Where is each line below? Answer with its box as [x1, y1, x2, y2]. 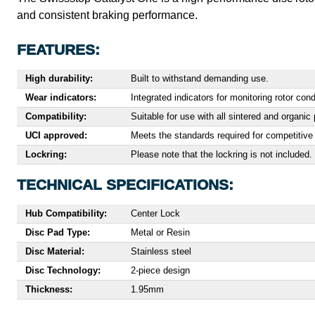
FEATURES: [17, 41, 100, 58]
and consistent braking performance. [17, 9, 198, 22]
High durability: [25, 73, 93, 84]
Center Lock [131, 208, 180, 219]
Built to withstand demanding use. [131, 73, 269, 84]
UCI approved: [25, 130, 87, 141]
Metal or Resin [131, 227, 190, 238]
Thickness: [25, 284, 72, 295]
